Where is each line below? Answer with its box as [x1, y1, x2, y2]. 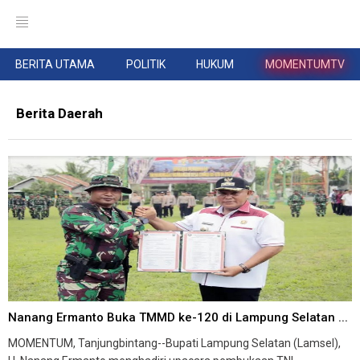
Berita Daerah [16, 105, 103, 121]
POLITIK [125, 58, 166, 71]
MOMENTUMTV [264, 58, 345, 71]
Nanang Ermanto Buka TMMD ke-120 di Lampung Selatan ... [8, 309, 348, 325]
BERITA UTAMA [15, 58, 96, 71]
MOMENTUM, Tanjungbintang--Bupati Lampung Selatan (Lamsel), [8, 336, 341, 350]
